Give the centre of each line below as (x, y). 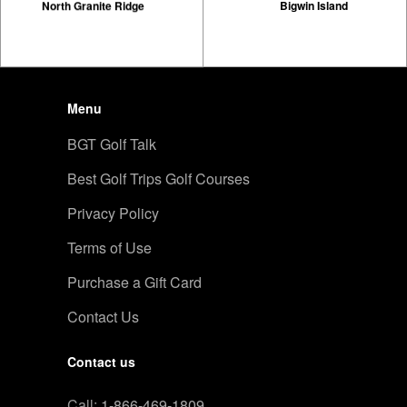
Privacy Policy (113, 213)
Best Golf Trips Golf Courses (159, 178)
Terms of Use (109, 247)
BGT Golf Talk (112, 144)
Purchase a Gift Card (134, 282)
